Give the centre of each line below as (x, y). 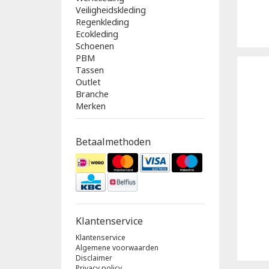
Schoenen (95, 46)
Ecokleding (97, 34)
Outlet (88, 82)
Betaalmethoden (113, 141)
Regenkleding (102, 22)
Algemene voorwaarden (117, 247)
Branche (92, 94)
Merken (91, 106)
